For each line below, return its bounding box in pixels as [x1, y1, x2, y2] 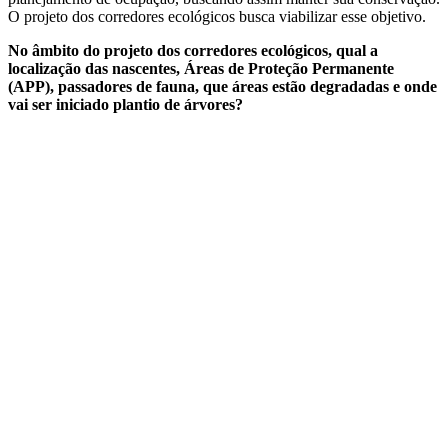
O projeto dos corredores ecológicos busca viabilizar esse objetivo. [8, 7, 426, 25]
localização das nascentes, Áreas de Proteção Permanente [8, 59, 394, 77]
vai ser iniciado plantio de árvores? [8, 95, 243, 113]
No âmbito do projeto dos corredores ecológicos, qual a [8, 41, 378, 59]
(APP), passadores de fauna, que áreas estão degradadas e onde [8, 77, 437, 95]
